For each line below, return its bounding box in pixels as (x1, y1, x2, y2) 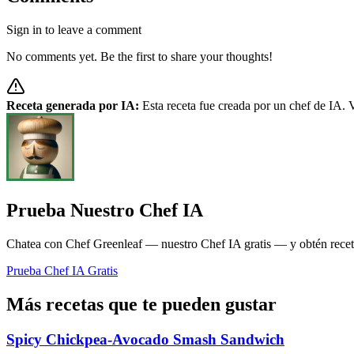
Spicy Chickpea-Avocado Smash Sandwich (6, 330, 284, 348)
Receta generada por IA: (6, 99, 139, 113)
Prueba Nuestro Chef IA (6, 200, 203, 221)
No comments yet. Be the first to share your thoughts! (6, 50, 273, 64)
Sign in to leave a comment (6, 23, 141, 37)
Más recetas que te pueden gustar (6, 293, 277, 314)
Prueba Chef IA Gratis (6, 264, 118, 278)
